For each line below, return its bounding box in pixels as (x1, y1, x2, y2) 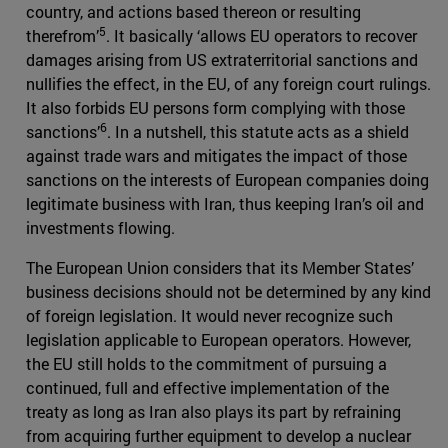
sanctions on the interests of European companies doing (26, 169, 429, 191)
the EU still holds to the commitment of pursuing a (26, 353, 387, 375)
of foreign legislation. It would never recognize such (26, 305, 393, 327)
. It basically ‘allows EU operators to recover (106, 25, 417, 47)
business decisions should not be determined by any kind (26, 281, 431, 303)
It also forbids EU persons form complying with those (26, 97, 405, 119)
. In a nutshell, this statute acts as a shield (107, 121, 409, 143)
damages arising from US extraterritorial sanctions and (26, 49, 418, 71)
